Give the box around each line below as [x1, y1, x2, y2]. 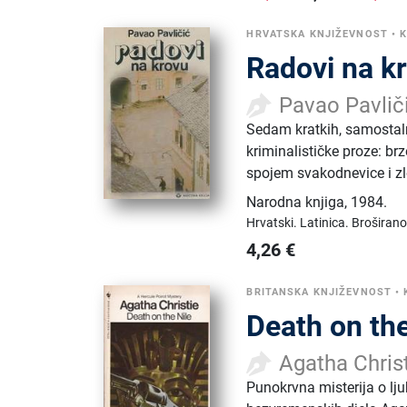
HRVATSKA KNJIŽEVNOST [246, 27, 388, 40]
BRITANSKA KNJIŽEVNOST [246, 285, 392, 298]
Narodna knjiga [246, 193, 345, 211]
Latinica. [300, 214, 352, 230]
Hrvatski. [246, 214, 301, 230]
